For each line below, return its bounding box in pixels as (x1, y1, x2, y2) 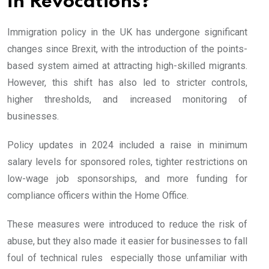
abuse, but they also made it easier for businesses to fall (7, 235, 247, 247)
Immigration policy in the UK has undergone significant (7, 26, 247, 38)
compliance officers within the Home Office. (7, 190, 189, 202)
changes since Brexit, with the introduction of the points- (7, 43, 247, 55)
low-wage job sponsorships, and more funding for (7, 173, 247, 185)
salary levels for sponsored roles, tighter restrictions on (7, 156, 247, 168)
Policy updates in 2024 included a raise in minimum (7, 139, 247, 151)
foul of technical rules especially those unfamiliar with (7, 252, 247, 264)
